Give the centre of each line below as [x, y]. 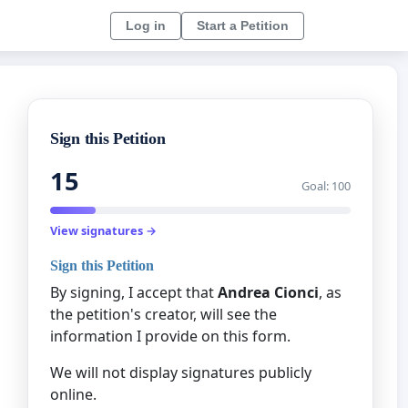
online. [73, 394]
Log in [146, 25]
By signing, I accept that [134, 292]
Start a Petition [243, 25]
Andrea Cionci [268, 292]
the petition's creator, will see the [163, 314]
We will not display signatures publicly [181, 372]
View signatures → [103, 231]
